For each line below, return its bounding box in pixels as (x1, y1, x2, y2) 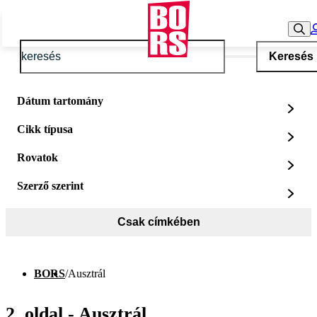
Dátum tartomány (17, 95, 103, 107)
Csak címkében (117, 216, 200, 228)
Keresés (268, 50, 313, 62)
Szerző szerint (17, 180, 83, 192)
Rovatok (17, 151, 58, 163)
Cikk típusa (17, 123, 73, 135)
